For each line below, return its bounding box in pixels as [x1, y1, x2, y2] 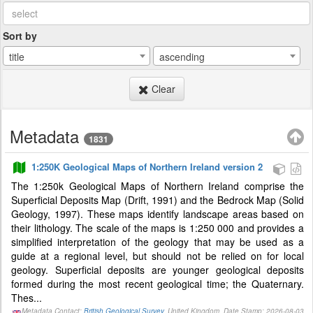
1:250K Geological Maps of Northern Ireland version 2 [31, 160, 263, 173]
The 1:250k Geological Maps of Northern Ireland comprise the [11, 179, 304, 193]
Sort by [3, 29, 37, 43]
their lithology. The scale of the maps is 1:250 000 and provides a [11, 221, 304, 235]
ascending [159, 50, 205, 64]
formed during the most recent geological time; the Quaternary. [11, 277, 304, 291]
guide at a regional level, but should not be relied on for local [11, 249, 304, 263]
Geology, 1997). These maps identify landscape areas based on [11, 207, 304, 221]
